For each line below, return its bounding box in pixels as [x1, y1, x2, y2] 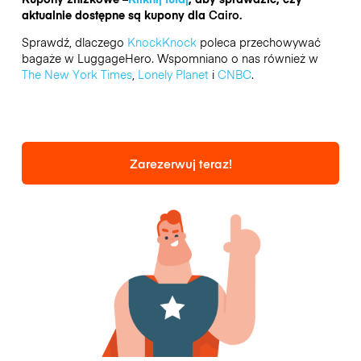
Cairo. [208, 6, 242, 23]
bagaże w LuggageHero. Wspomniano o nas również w [21, 49, 318, 66]
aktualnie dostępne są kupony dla [21, 6, 209, 23]
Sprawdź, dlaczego [21, 33, 127, 50]
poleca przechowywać [196, 33, 321, 50]
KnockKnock [127, 33, 197, 50]
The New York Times [21, 65, 132, 82]
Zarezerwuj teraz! [129, 154, 232, 172]
